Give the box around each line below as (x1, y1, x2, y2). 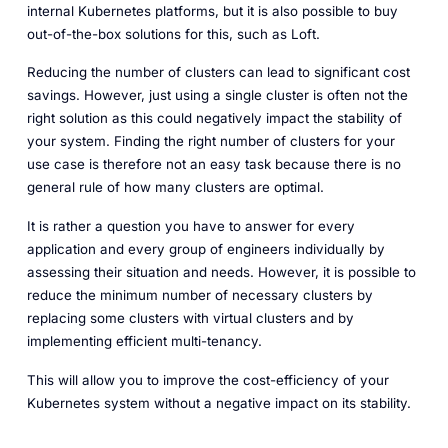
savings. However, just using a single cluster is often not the (26, 87, 408, 104)
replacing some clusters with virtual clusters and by (26, 310, 354, 327)
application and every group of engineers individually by (26, 241, 385, 258)
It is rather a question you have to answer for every (26, 218, 355, 235)
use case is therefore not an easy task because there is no (26, 156, 401, 173)
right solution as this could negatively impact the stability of (26, 110, 402, 127)
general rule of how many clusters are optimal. (26, 179, 324, 196)
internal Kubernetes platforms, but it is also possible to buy (26, 2, 398, 19)
